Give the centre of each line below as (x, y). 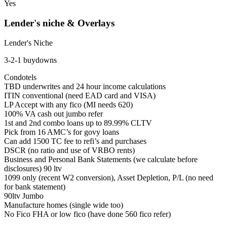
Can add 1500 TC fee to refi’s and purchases (75, 141)
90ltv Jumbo (24, 196)
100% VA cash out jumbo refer (53, 113)
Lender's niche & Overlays (59, 23)
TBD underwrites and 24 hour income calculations (85, 86)
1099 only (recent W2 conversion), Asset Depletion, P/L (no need (109, 177)
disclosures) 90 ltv (33, 168)
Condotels (20, 77)
